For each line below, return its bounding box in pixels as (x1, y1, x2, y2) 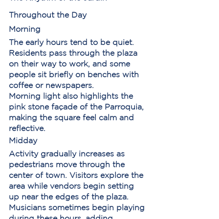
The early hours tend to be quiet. (9, 38, 136, 46)
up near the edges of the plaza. (9, 192, 129, 201)
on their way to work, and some (9, 59, 132, 68)
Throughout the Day (9, 10, 87, 19)
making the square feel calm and (9, 113, 136, 122)
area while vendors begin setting (9, 181, 136, 190)
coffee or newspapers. (9, 81, 94, 89)
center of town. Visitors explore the (9, 171, 146, 179)
